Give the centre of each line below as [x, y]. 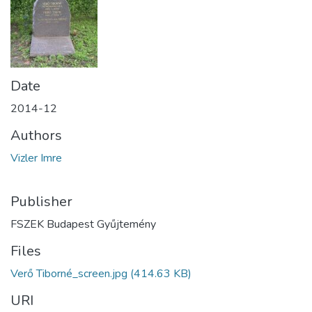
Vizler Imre [36, 158]
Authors [36, 135]
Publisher [41, 201]
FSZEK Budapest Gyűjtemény [83, 224]
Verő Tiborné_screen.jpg [69, 273]
